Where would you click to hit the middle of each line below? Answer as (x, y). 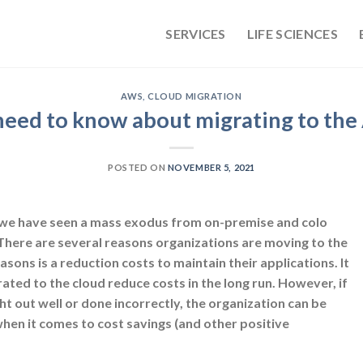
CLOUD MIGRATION (195, 96)
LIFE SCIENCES (292, 33)
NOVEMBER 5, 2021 (211, 167)
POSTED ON (138, 167)
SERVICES (196, 33)
